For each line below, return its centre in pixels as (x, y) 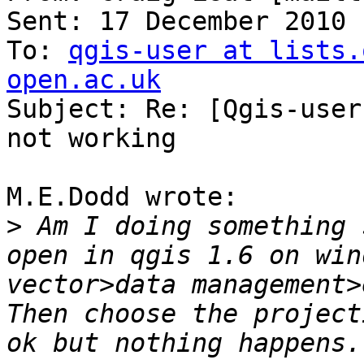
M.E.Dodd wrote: (122, 197)
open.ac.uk (84, 80)
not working (91, 139)
